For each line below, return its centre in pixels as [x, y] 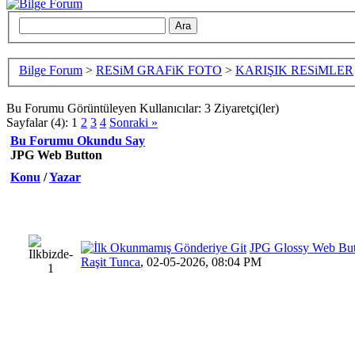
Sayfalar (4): [37, 123]
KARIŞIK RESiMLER [294, 71]
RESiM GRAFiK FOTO [159, 71]
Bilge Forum [51, 71]
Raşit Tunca [111, 262]
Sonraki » [134, 123]
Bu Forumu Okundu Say [78, 141]
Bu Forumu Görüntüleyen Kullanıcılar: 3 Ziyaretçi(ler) [143, 109]
